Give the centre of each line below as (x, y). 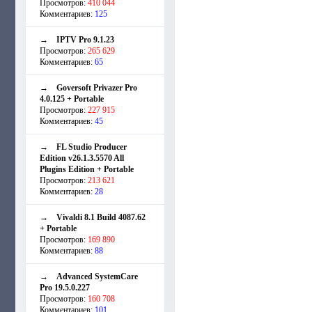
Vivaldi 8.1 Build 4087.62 (101, 217)
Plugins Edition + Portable (87, 169)
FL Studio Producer (92, 147)
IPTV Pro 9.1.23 (85, 39)
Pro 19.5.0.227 (65, 287)
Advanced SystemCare (97, 276)
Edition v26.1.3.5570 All (82, 158)
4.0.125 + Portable (72, 99)
